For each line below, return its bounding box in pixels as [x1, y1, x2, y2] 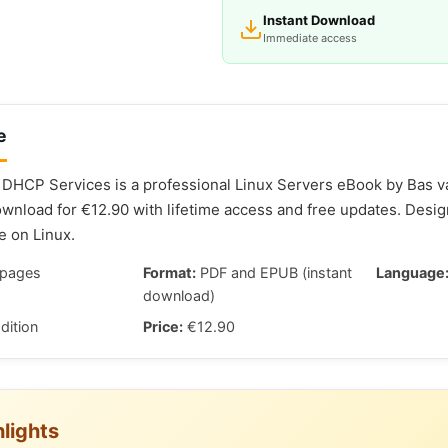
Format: [142, 264, 196, 281]
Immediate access [263, 31, 357, 45]
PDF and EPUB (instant [195, 264, 352, 281]
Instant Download [263, 12, 375, 28]
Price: [142, 318, 183, 335]
